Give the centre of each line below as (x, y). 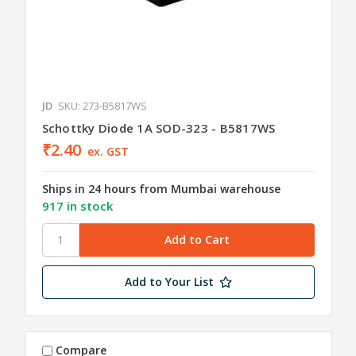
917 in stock (77, 205)
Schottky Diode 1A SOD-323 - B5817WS (159, 128)
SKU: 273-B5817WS (102, 105)
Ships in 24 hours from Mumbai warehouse (161, 188)
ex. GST (108, 151)
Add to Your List (169, 281)
